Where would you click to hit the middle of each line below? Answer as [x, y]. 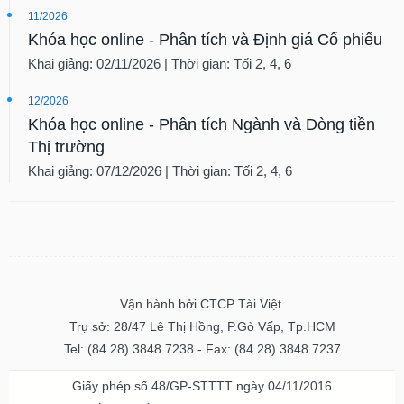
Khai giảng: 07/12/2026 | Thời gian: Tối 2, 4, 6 [160, 170]
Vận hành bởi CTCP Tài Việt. [202, 303]
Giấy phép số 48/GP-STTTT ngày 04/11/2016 [202, 386]
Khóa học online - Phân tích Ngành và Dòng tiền [202, 124]
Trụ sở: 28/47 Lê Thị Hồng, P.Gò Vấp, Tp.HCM [202, 326]
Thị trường [66, 147]
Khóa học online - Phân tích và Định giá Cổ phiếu [205, 39]
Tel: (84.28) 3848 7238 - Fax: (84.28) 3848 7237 [202, 349]
